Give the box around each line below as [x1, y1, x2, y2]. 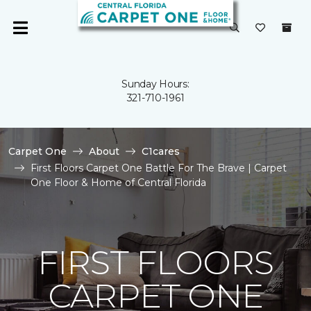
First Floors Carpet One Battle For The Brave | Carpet [31, 162, 287, 174]
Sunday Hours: [121, 78, 190, 90]
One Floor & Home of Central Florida [31, 176, 206, 189]
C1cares [142, 145, 180, 158]
